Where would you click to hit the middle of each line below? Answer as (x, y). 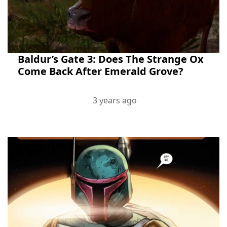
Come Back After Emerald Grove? (101, 71)
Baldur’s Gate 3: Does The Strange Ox (111, 59)
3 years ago (115, 100)
